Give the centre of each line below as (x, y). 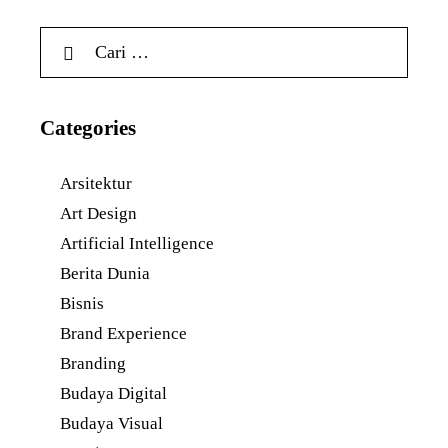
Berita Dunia (105, 273)
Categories (88, 128)
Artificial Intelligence (137, 243)
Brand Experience (124, 333)
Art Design (99, 213)
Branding (93, 363)
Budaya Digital (114, 393)
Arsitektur (96, 183)
